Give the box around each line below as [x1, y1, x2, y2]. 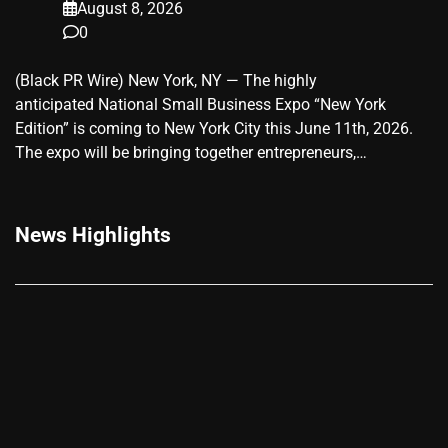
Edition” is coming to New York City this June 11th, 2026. [15, 119, 417, 139]
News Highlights [15, 222, 171, 248]
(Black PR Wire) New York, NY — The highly [15, 71, 317, 91]
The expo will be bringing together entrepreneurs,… [15, 143, 367, 163]
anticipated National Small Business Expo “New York [15, 95, 386, 115]
